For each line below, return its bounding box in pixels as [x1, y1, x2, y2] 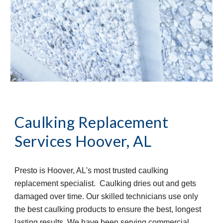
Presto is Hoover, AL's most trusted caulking [14, 166, 169, 175]
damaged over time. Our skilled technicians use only [14, 192, 199, 201]
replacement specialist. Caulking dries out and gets [14, 179, 197, 188]
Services [14, 132, 72, 151]
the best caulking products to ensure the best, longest [14, 205, 202, 214]
